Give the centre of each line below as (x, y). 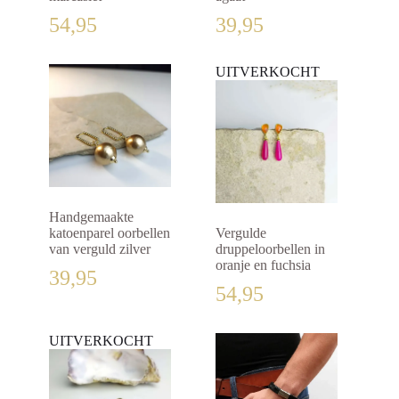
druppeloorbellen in (271, 248)
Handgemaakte (91, 216)
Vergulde (241, 232)
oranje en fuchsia (264, 265)
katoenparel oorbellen (110, 232)
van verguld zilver (100, 248)
